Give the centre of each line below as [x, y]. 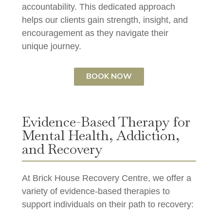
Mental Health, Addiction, [101, 135]
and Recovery [62, 149]
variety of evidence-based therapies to [96, 191]
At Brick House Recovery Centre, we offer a [106, 178]
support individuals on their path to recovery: [108, 204]
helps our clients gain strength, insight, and [105, 20]
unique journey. [51, 46]
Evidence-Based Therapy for [106, 121]
